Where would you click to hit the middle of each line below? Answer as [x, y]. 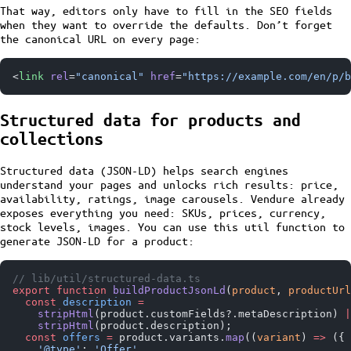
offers [78, 338]
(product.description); [163, 326]
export [31, 291]
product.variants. [169, 338]
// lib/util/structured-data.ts [107, 279]
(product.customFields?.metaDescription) [219, 314]
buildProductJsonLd [166, 291]
